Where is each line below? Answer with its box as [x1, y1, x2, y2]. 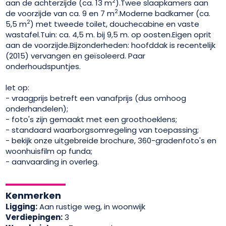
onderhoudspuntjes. [6, 61, 81, 72]
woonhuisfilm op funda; [6, 145, 93, 156]
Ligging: [6, 201, 38, 212]
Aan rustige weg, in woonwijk [37, 201, 146, 212]
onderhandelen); [6, 103, 69, 114]
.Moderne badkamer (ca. [118, 8, 211, 19]
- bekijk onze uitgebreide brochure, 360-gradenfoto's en [6, 135, 217, 146]
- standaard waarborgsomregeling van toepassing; [6, 124, 199, 135]
